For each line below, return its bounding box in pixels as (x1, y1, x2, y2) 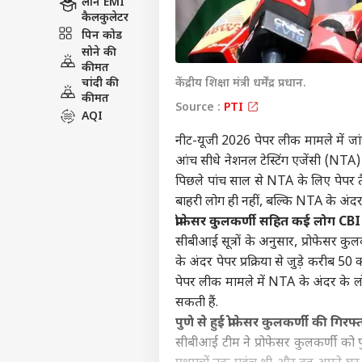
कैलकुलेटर (82, 11, 128, 26)
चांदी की (82, 76, 119, 91)
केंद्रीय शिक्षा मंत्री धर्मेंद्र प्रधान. (175, 76, 306, 92)
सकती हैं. (175, 295, 218, 313)
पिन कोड (82, 27, 122, 44)
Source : (175, 100, 224, 116)
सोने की (82, 45, 116, 61)
